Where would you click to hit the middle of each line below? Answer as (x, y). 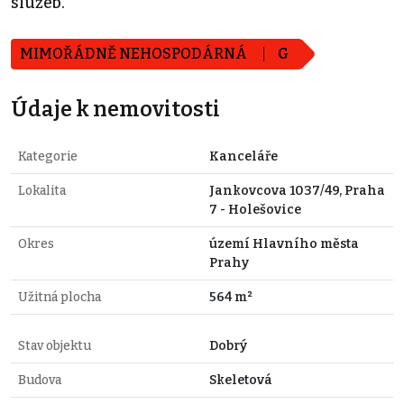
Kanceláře (243, 157)
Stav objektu (55, 346)
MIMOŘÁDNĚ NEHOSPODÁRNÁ (135, 54)
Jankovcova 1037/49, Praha (297, 191)
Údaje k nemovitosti (115, 110)
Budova (40, 381)
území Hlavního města (284, 244)
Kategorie (48, 157)
